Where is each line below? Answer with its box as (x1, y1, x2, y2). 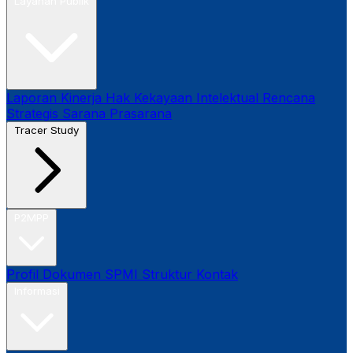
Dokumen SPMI (43, 266, 138, 282)
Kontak (196, 266, 238, 282)
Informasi (14, 284, 60, 297)
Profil (6, 266, 39, 282)
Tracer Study (14, 124, 79, 136)
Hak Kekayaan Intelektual (106, 90, 258, 106)
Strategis (6, 106, 58, 121)
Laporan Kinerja (6, 90, 102, 106)
